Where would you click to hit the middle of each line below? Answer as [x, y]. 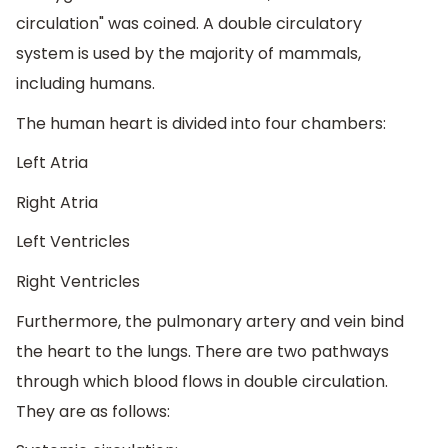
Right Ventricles [78, 282]
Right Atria [57, 202]
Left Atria [52, 163]
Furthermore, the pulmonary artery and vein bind [210, 321]
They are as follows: [93, 411]
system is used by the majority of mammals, [188, 54]
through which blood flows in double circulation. [202, 381]
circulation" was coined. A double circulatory [189, 24]
